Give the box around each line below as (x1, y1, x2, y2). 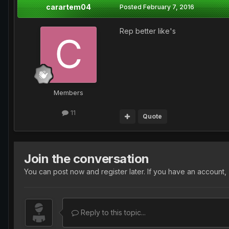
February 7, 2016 (143, 3, 194, 11)
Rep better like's (120, 26, 176, 35)
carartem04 (46, 2, 91, 11)
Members (54, 88, 83, 97)
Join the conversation (24, 151, 149, 166)
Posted (120, 3, 143, 11)
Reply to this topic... (79, 208, 146, 217)
